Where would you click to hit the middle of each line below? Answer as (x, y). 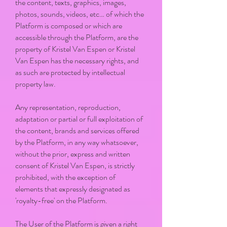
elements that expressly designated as (73, 189)
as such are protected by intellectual (70, 72)
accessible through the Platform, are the (77, 37)
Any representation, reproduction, (68, 107)
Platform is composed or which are (69, 26)
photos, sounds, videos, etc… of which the (80, 14)
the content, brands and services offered (77, 130)
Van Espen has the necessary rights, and (77, 61)
